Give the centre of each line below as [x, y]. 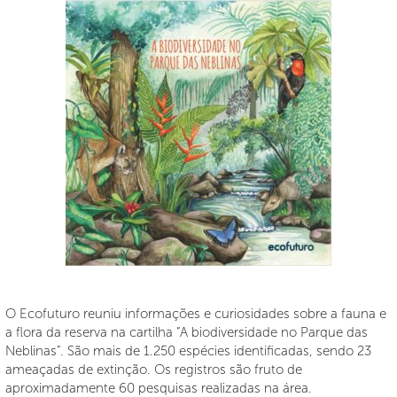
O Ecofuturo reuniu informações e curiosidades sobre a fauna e [196, 314]
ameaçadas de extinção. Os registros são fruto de [154, 370]
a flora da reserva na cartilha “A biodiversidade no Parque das [187, 332]
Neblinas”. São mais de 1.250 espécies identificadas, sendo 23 [188, 351]
